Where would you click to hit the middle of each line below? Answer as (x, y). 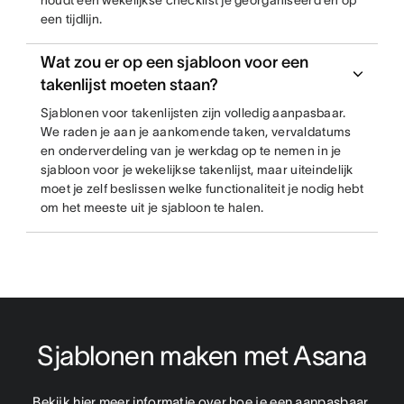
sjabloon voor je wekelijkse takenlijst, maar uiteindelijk (197, 170)
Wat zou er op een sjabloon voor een (174, 62)
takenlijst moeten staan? (129, 85)
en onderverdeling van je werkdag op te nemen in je (191, 151)
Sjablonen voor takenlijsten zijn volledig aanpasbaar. (193, 113)
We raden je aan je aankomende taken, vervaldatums (196, 132)
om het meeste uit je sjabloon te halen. (152, 207)
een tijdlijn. (71, 19)
